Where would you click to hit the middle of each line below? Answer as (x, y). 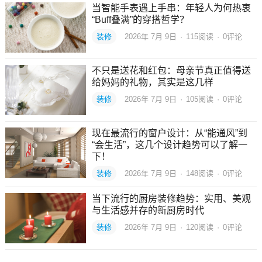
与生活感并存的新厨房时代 (148, 211)
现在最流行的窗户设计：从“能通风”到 (169, 133)
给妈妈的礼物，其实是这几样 (152, 82)
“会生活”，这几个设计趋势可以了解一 (169, 145)
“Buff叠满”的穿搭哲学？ (140, 20)
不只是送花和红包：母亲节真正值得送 (171, 71)
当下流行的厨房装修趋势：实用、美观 (171, 199)
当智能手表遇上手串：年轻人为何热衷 (171, 8)
